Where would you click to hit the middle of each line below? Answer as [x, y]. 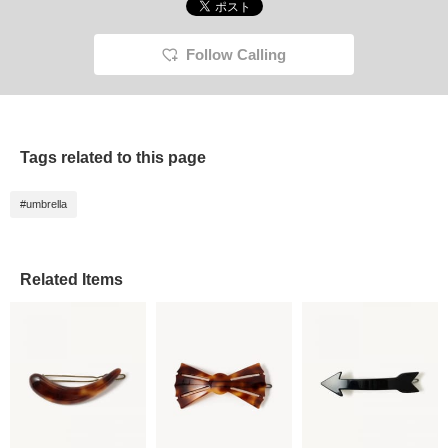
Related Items [71, 280]
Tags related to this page [113, 158]
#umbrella [43, 204]
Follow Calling [236, 55]
